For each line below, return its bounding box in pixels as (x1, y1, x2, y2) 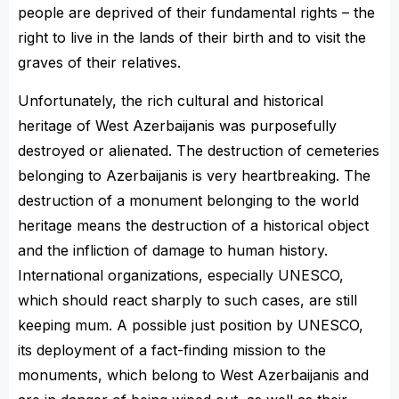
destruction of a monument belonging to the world (18, 191, 359, 209)
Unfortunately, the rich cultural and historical (18, 92, 323, 110)
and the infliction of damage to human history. (18, 241, 328, 259)
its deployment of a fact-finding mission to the (18, 341, 326, 359)
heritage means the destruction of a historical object (18, 216, 369, 234)
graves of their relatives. (18, 53, 181, 71)
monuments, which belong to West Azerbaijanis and (18, 366, 369, 384)
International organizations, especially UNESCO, (18, 266, 344, 284)
